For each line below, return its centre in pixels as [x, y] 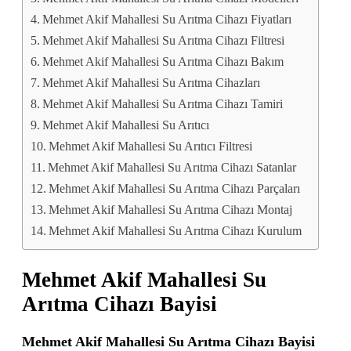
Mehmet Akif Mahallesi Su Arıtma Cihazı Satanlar [172, 168]
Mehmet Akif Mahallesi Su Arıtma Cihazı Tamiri [163, 105]
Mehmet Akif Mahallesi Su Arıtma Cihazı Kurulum [175, 232]
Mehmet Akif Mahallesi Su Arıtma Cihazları [152, 83]
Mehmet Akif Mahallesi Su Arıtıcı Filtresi [151, 147]
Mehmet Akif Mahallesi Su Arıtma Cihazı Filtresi [164, 41]
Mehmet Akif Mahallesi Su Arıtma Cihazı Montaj [171, 210]
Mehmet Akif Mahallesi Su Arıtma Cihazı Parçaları [175, 189]
